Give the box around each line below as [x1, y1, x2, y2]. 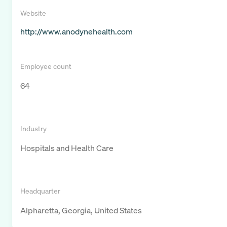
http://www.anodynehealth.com [20, 26, 133, 37]
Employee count [20, 61, 71, 71]
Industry [20, 124, 47, 134]
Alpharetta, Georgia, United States [20, 205, 142, 216]
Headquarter [20, 186, 60, 196]
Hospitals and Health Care [20, 142, 113, 154]
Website [20, 8, 46, 18]
